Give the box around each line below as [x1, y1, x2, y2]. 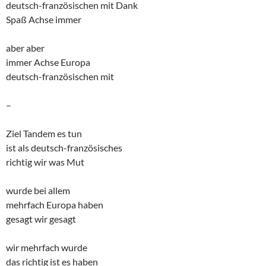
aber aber [6, 42, 45, 54]
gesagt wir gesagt [6, 213, 76, 225]
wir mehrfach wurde [6, 242, 87, 254]
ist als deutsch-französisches [6, 142, 122, 154]
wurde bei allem [6, 185, 70, 197]
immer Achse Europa [6, 56, 90, 68]
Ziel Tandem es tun [6, 128, 82, 140]
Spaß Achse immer [6, 14, 81, 26]
